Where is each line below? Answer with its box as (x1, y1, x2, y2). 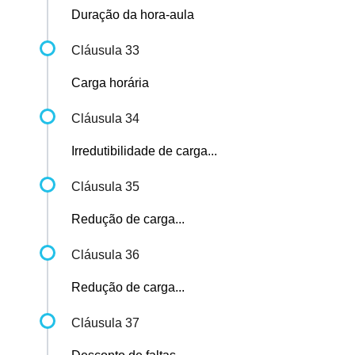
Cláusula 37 (71, 316, 139, 330)
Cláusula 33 (71, 44, 139, 58)
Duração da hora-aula (71, 8, 194, 22)
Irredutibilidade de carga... (71, 144, 217, 158)
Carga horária (71, 76, 149, 90)
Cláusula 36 (71, 248, 139, 262)
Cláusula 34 (71, 112, 139, 126)
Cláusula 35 (71, 180, 139, 194)
